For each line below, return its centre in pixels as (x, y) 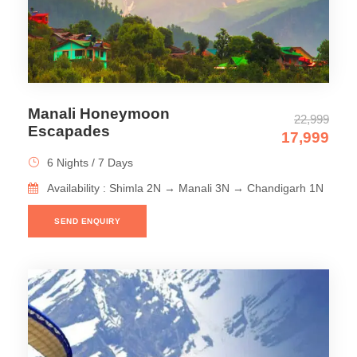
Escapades (69, 131)
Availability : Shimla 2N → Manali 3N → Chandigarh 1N (185, 188)
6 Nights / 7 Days (90, 162)
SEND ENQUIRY (87, 221)
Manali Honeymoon (99, 113)
